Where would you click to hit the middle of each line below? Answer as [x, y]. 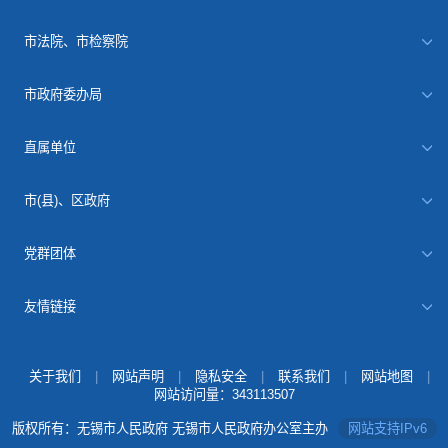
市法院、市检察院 [76, 42]
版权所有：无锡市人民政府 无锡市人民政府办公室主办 [169, 429]
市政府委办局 [63, 94]
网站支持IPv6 [387, 429]
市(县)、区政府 [67, 200]
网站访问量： [192, 395]
